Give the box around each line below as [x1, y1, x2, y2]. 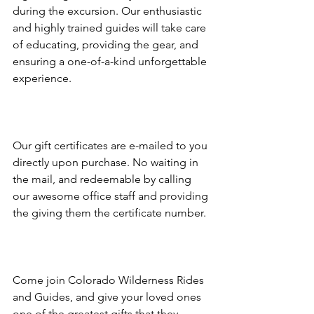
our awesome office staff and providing [13, 189, 211, 203]
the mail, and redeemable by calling [13, 172, 194, 186]
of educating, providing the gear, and [13, 38, 201, 51]
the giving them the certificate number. [13, 206, 206, 219]
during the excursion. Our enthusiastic [13, 4, 205, 18]
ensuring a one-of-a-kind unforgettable [13, 55, 210, 68]
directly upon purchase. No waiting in [13, 156, 201, 169]
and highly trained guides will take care [13, 21, 209, 34]
